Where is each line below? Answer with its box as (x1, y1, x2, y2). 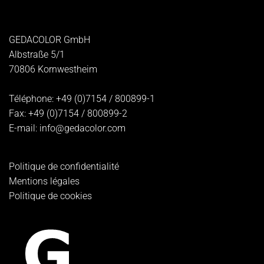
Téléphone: (9, 93, 56, 104)
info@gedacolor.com (39, 122, 126, 134)
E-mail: (9, 122, 39, 134)
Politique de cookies (9, 190, 92, 202)
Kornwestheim (38, 63, 97, 75)
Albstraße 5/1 (9, 48, 65, 60)
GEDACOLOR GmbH (9, 34, 90, 45)
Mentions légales (9, 175, 80, 187)
